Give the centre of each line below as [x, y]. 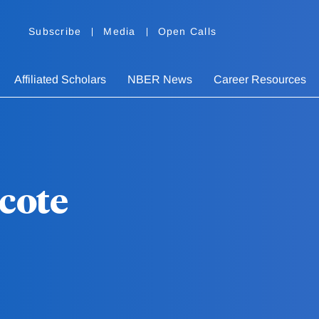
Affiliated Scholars [60, 80]
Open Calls [187, 32]
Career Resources [260, 80]
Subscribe [55, 32]
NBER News [160, 80]
